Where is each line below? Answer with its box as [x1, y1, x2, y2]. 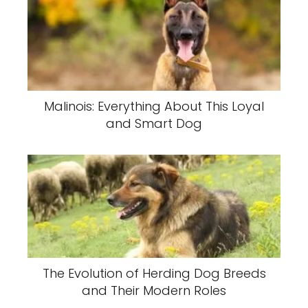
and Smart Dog [106, 114, 202, 132]
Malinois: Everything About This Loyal [44, 97, 264, 115]
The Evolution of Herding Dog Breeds [42, 265, 266, 283]
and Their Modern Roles [82, 282, 226, 300]
